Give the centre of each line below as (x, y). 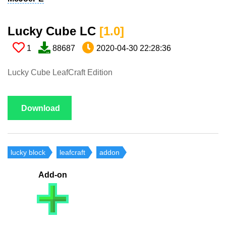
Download (41, 108)
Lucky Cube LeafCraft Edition (60, 73)
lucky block (28, 153)
